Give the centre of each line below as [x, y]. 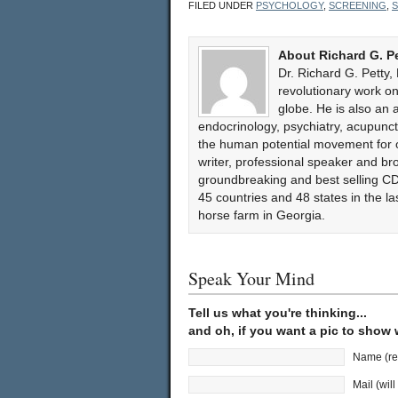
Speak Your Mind [251, 279]
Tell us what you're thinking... [278, 313]
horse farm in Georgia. [262, 215]
